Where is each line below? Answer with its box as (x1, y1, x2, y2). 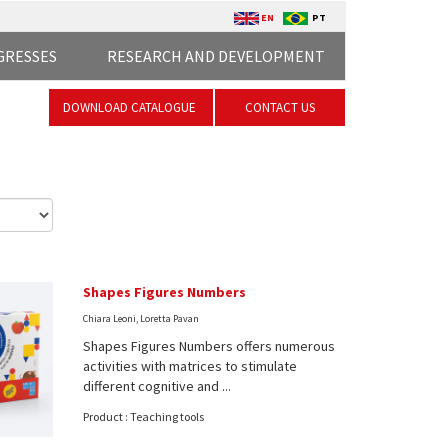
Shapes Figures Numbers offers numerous (83, 337, 336, 355)
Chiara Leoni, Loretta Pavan (83, 312, 200, 325)
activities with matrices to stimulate (83, 357, 298, 375)
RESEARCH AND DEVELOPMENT (107, 46, 325, 66)
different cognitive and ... (83, 377, 232, 395)
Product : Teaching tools (83, 409, 205, 424)
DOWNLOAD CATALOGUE (63, 99, 199, 116)
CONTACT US (245, 99, 315, 116)
